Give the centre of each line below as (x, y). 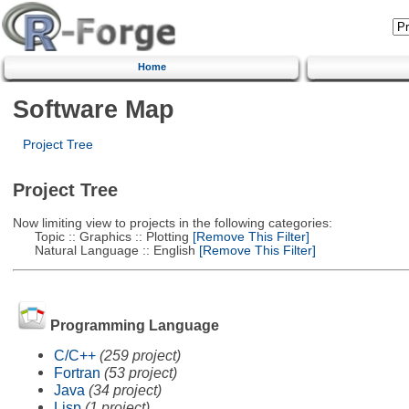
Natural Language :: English (104, 250)
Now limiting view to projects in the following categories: (172, 223)
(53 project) (140, 372)
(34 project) (125, 389)
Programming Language (134, 325)
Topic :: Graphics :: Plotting (100, 236)
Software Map (93, 109)
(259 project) (140, 355)
